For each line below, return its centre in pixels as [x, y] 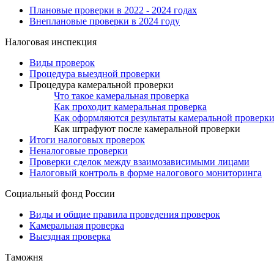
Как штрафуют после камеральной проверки [147, 129]
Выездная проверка [70, 237]
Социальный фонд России [60, 194]
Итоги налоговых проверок [87, 140]
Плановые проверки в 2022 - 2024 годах [113, 10]
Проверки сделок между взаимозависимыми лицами [139, 162]
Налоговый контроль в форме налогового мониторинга [146, 173]
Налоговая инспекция [51, 42]
